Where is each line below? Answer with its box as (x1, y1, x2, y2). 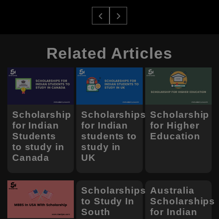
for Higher (150, 120, 199, 131)
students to (81, 131, 137, 142)
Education (150, 131, 200, 142)
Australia (150, 185, 195, 196)
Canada (12, 153, 50, 163)
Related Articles (46, 44, 173, 62)
